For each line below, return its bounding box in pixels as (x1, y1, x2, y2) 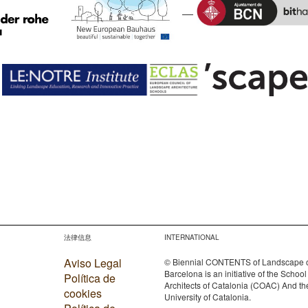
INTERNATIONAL (164, 232, 219, 242)
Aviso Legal (63, 254, 122, 271)
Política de (63, 269, 115, 286)
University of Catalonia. (164, 290, 251, 302)
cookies (63, 285, 102, 301)
